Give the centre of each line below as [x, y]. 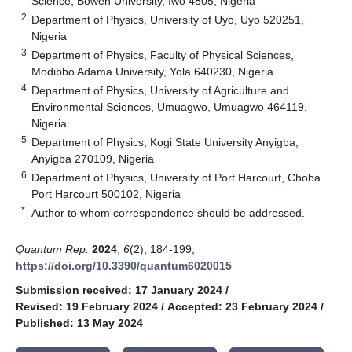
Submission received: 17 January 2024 [119, 290]
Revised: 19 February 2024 [87, 306]
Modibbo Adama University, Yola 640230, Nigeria [153, 71]
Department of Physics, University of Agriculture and [161, 90]
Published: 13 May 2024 [79, 323]
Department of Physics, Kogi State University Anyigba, [165, 142]
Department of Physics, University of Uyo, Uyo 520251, [168, 19]
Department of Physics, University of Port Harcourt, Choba [176, 177]
